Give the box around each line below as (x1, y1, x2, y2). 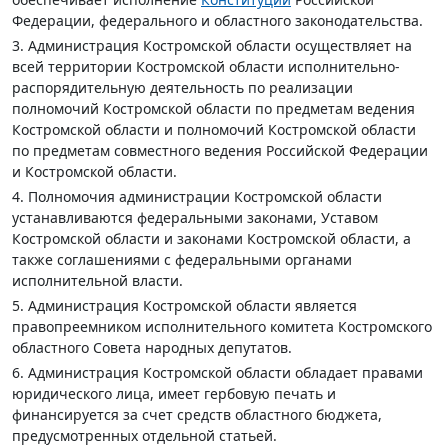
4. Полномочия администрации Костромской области (12, 187, 382, 206)
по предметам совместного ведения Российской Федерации (12, 141, 428, 160)
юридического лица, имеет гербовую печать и (12, 384, 336, 403)
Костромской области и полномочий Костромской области (12, 120, 416, 139)
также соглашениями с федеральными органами (12, 250, 352, 269)
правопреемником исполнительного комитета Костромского (12, 317, 432, 336)
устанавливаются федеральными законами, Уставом (12, 208, 378, 227)
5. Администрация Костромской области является (12, 296, 357, 315)
